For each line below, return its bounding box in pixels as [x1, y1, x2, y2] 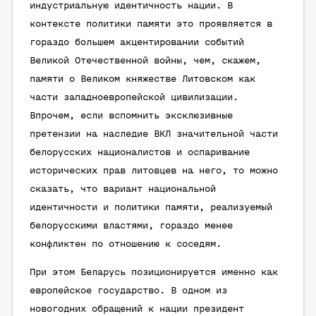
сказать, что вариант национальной [30, 184, 216, 195]
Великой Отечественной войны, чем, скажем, [30, 56, 261, 66]
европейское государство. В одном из [30, 286, 227, 296]
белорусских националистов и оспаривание [30, 147, 250, 158]
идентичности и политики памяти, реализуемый [30, 202, 272, 213]
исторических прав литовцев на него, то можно [30, 166, 278, 176]
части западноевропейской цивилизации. [30, 92, 238, 103]
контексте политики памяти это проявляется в [30, 19, 272, 30]
